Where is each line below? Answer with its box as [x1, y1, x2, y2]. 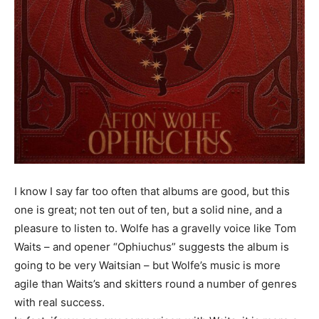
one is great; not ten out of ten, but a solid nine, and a [14, 203, 282, 216]
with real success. [14, 296, 105, 309]
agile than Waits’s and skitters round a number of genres [14, 277, 297, 291]
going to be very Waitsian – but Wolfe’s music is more [14, 258, 281, 272]
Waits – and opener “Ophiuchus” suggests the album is [14, 240, 289, 253]
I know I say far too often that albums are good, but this [14, 184, 290, 198]
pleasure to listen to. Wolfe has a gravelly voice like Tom [14, 221, 296, 235]
